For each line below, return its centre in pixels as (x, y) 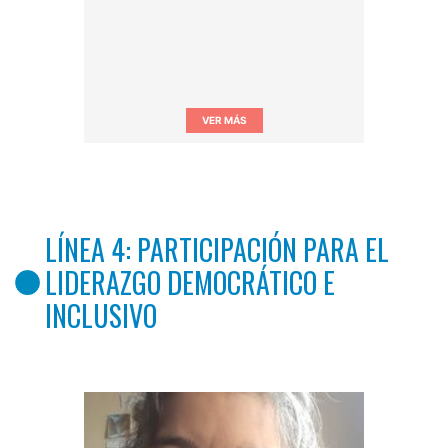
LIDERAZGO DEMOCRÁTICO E (190, 282)
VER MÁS (224, 119)
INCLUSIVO (101, 315)
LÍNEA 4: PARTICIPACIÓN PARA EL (217, 249)
